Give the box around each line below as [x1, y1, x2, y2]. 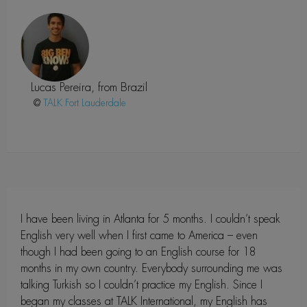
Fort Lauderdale [65, 96, 126, 109]
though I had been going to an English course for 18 [21, 244, 256, 259]
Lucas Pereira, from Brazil [31, 79, 147, 95]
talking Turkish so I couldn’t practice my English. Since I [21, 277, 262, 292]
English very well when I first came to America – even [21, 228, 258, 243]
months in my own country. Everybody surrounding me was [21, 260, 282, 275]
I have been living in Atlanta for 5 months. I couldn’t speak [21, 211, 280, 226]
